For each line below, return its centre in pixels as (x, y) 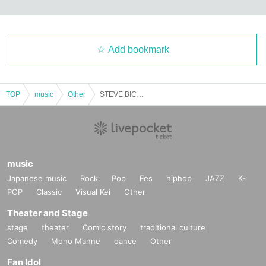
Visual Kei (93, 191)
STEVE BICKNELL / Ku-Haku (140, 94)
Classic (49, 191)
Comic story (104, 227)
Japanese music (37, 178)
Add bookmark (139, 49)
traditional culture (173, 227)
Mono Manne (76, 241)
